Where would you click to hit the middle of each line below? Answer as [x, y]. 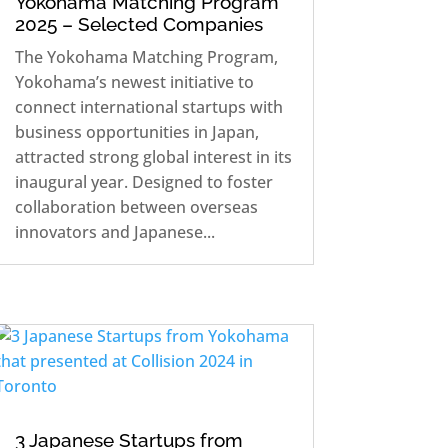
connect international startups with [148, 106]
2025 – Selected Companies [138, 23]
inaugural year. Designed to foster [143, 181]
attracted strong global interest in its [153, 156]
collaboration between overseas [136, 206]
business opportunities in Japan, [136, 131]
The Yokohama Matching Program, [146, 56]
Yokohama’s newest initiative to [134, 81]
